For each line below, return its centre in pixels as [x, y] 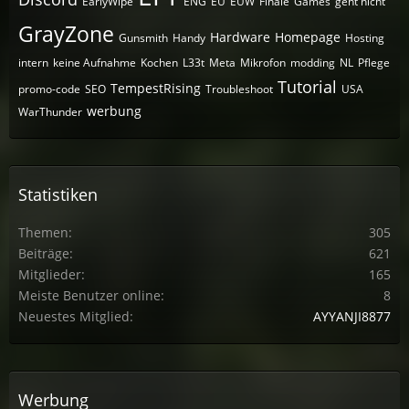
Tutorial [307, 87]
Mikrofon [263, 63]
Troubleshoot [239, 89]
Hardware [240, 37]
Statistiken [58, 194]
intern [33, 63]
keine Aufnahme [94, 63]
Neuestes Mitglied [74, 316]
